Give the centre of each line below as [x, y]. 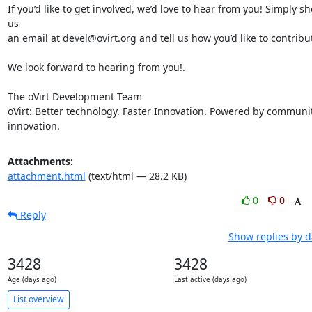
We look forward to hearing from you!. [96, 67]
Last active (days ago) [210, 279]
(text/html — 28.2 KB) [136, 175]
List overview [38, 299]
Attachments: [40, 161]
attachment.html [46, 175]
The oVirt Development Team [75, 96]
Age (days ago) [32, 279]
